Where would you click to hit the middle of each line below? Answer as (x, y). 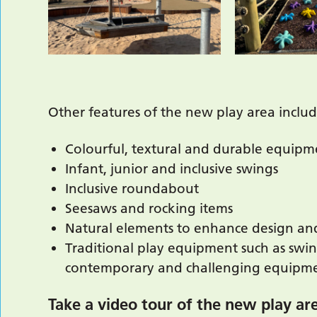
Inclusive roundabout (132, 188)
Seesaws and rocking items (149, 208)
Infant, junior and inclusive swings (172, 168)
